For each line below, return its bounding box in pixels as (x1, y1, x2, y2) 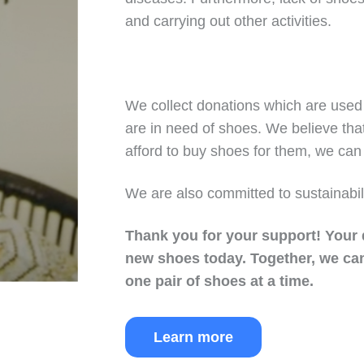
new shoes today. (125, 250, 251, 266)
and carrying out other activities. (125, 13, 332, 29)
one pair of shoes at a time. (125, 273, 314, 289)
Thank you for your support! (125, 227, 326, 244)
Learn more (154, 329, 234, 345)
